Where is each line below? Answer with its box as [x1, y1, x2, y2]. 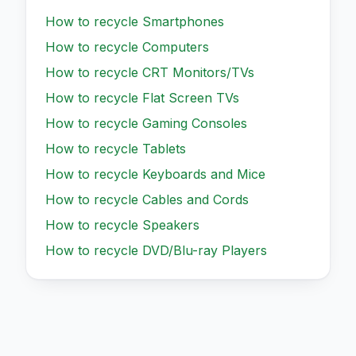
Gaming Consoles [142, 114, 247, 131]
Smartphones [142, 13, 224, 29]
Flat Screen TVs [142, 89, 239, 106]
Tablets [142, 140, 186, 157]
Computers [142, 38, 209, 55]
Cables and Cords [142, 191, 249, 207]
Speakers [142, 216, 199, 233]
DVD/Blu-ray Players [142, 242, 267, 258]
